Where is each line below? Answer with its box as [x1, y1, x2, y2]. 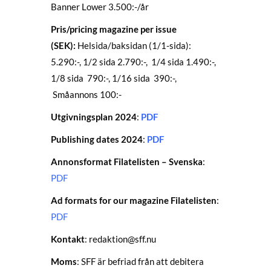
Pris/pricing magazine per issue [51, 24, 177, 34]
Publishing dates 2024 [51, 134, 143, 145]
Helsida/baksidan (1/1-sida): [76, 40, 191, 51]
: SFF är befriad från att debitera [77, 256, 204, 267]
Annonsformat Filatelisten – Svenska [51, 156, 203, 167]
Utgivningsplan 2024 [51, 111, 137, 122]
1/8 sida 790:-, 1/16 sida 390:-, [51, 73, 177, 83]
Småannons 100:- [51, 89, 123, 100]
